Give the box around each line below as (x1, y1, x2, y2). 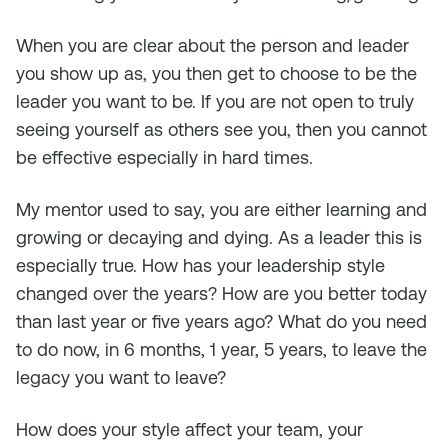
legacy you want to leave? (16, 367, 226, 388)
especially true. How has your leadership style (16, 255, 385, 276)
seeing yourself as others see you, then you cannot (16, 119, 427, 140)
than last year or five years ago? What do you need (16, 311, 427, 332)
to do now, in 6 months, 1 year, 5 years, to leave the (16, 339, 427, 360)
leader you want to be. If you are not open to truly (16, 91, 414, 112)
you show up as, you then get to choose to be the (16, 63, 417, 84)
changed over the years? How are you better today (16, 283, 427, 304)
